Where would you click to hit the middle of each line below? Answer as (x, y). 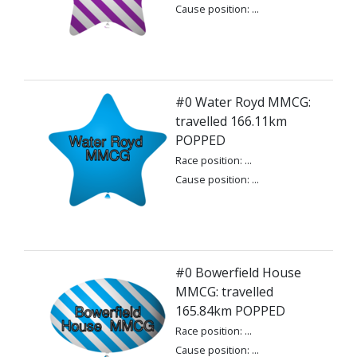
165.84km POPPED (230, 311)
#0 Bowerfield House (238, 273)
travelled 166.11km (231, 121)
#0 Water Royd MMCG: (243, 102)
